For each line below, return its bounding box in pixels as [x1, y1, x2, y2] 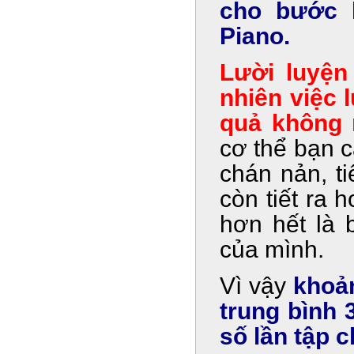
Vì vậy [220, 273, 293, 299]
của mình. [220, 236, 324, 262]
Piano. [220, 23, 290, 49]
